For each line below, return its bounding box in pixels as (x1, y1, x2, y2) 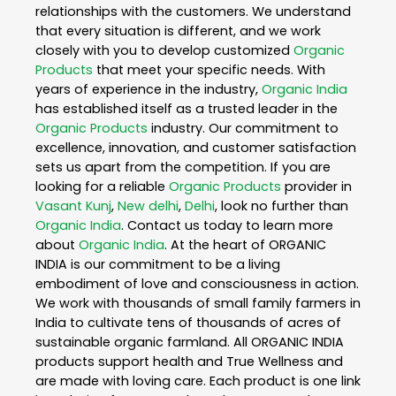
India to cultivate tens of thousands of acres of (35, 313, 341, 331)
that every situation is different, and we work (35, 21, 321, 40)
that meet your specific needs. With (93, 60, 325, 79)
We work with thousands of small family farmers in (35, 293, 361, 312)
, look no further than (215, 196, 348, 215)
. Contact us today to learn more (121, 216, 333, 234)
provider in (281, 177, 352, 195)
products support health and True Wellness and (35, 352, 343, 370)
